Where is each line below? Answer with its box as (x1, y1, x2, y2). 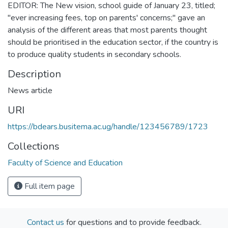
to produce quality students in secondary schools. (8, 48, 181, 60)
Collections (8, 139, 60, 153)
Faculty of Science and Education (8, 157, 123, 168)
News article (8, 84, 52, 96)
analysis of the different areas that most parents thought (8, 24, 207, 36)
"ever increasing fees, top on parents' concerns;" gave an (8, 12, 205, 23)
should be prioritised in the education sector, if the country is (8, 36, 218, 48)
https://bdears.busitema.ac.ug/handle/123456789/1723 (8, 121, 208, 132)
